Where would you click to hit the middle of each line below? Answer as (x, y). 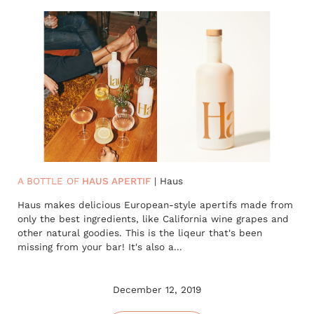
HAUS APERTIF (115, 181)
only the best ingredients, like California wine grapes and (153, 218)
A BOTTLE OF (48, 181)
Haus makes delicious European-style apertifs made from (155, 204)
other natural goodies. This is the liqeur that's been (140, 232)
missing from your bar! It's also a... (100, 246)
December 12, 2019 (157, 290)
